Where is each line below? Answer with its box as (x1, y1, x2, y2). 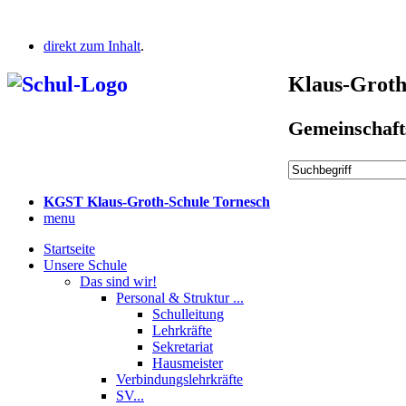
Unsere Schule (43, 256, 127, 273)
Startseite (43, 240, 95, 256)
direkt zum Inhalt (43, 38, 140, 53)
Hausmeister (152, 354, 223, 371)
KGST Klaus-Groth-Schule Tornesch (43, 193, 270, 209)
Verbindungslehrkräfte (116, 371, 243, 387)
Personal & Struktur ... (116, 289, 244, 305)
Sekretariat (152, 338, 213, 354)
